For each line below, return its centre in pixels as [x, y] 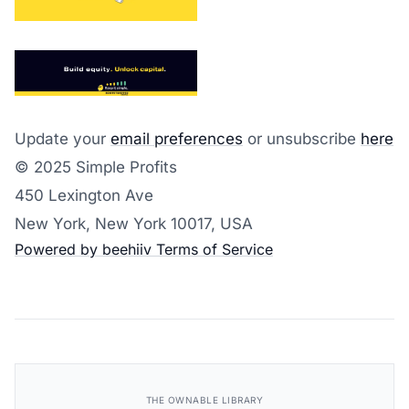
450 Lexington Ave [84, 195]
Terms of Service [212, 249]
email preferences [177, 138]
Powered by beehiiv [83, 249]
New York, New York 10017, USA [134, 223]
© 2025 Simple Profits [96, 167]
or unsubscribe [302, 138]
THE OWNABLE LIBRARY [204, 399]
